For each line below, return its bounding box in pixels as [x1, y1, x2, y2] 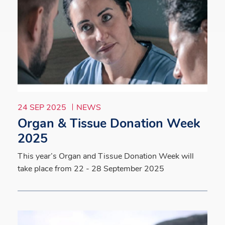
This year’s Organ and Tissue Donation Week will [18, 150, 194, 162]
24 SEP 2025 [18, 101, 68, 113]
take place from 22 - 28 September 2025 [18, 163, 164, 174]
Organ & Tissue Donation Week [18, 115, 200, 132]
